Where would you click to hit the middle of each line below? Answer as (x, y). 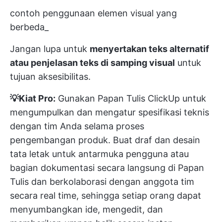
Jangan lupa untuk (50, 49)
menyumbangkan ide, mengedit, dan (86, 209)
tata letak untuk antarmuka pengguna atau (99, 154)
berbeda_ (29, 27)
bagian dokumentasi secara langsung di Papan (107, 167)
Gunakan (77, 98)
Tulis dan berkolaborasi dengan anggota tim (102, 181)
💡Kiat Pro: (33, 98)
